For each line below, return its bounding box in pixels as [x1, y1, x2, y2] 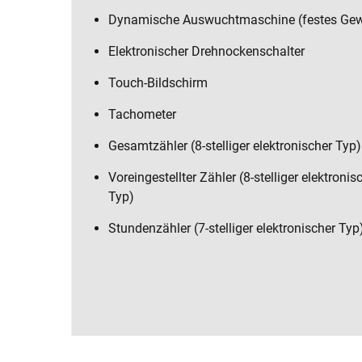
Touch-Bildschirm [108, 75, 208, 90]
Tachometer [108, 107, 176, 122]
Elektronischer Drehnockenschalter [108, 44, 305, 59]
